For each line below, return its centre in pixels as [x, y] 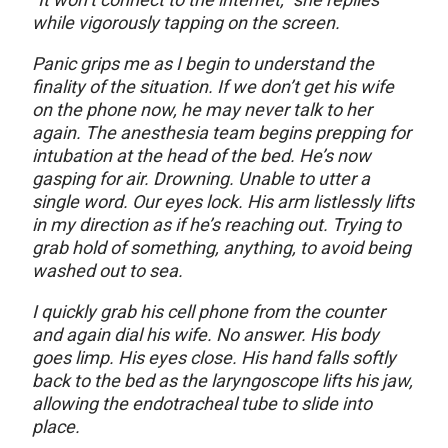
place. [56, 427]
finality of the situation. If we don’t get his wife [213, 87]
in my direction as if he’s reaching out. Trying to [216, 225]
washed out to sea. [107, 271]
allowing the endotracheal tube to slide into [202, 404]
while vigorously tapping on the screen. [186, 23]
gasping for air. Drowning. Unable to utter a [201, 179]
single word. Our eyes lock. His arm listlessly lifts [223, 202]
